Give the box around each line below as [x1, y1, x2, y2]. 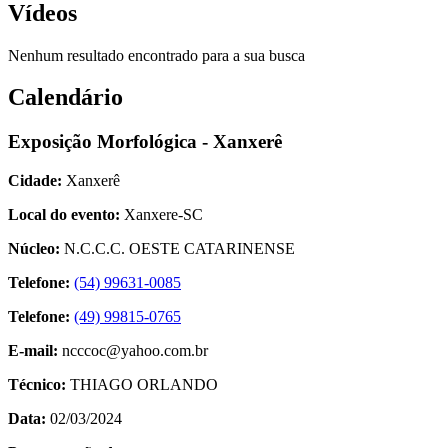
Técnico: [8, 376, 66, 394]
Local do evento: [8, 206, 124, 224]
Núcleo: [8, 240, 64, 258]
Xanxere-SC [124, 206, 203, 224]
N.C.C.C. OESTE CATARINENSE [64, 240, 295, 258]
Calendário [8, 84, 123, 111]
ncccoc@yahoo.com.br [62, 342, 208, 360]
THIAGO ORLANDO [66, 376, 218, 394]
